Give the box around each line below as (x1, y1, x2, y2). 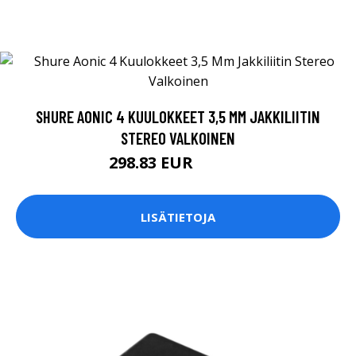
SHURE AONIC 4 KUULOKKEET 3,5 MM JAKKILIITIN (36, 106, 320, 127)
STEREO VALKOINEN (121, 128, 235, 149)
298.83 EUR (109, 152, 197, 174)
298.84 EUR (197, 158, 247, 172)
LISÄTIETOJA (141, 208, 215, 225)
